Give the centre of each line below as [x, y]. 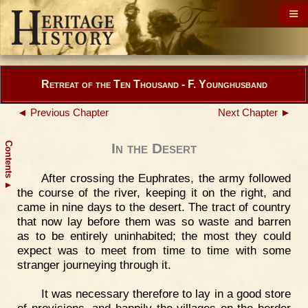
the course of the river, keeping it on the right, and [154, 192]
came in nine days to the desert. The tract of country [154, 207]
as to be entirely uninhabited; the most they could [154, 236]
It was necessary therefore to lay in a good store [166, 293]
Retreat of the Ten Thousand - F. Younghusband [154, 84]
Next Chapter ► [254, 113]
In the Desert [154, 148]
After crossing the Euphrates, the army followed [166, 178]
